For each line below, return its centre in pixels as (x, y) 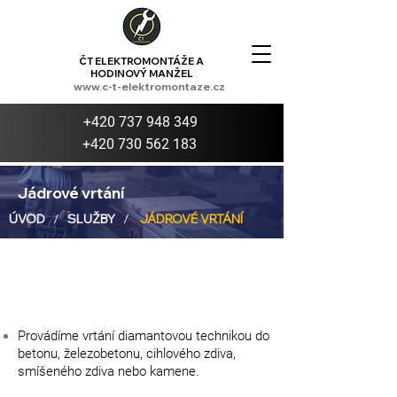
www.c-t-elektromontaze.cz (149, 86)
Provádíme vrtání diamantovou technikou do (144, 336)
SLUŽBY (91, 219)
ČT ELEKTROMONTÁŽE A (141, 61)
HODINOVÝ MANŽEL (141, 74)
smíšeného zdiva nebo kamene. (109, 371)
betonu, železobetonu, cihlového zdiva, (127, 354)
